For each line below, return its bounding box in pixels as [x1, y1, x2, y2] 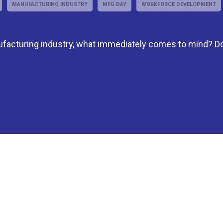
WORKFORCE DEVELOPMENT [141, 1, 216, 8]
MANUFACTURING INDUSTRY [12, 1, 88, 8]
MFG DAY [103, 1, 126, 8]
